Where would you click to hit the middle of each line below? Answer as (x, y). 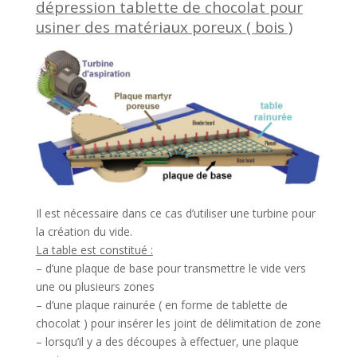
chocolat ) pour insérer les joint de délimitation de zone (178, 323)
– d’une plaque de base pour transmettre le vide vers (171, 268)
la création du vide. (84, 231)
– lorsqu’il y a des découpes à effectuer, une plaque (167, 341)
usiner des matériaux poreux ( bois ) (164, 27)
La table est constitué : (94, 249)
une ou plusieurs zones (95, 286)
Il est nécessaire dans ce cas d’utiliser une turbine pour (175, 213)
